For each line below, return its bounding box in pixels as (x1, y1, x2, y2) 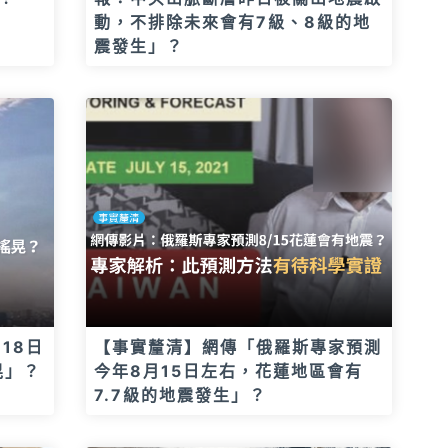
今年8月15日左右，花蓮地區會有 (94, 361, 363, 381)
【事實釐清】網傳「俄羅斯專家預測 (94, 337, 382, 357)
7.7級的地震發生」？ (94, 385, 267, 405)
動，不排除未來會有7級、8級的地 (94, 11, 371, 32)
